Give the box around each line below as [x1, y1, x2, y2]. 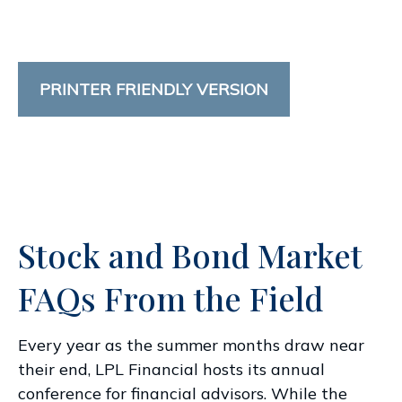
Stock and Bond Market [18, 233, 362, 276]
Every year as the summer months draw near [18, 335, 364, 355]
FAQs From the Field [18, 276, 323, 319]
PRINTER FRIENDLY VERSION [39, 79, 268, 100]
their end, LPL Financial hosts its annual [18, 359, 325, 380]
